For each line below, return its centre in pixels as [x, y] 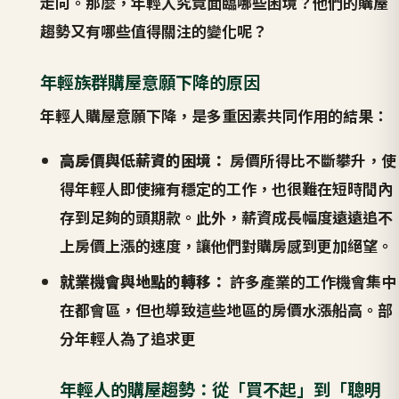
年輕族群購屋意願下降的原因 [150, 81]
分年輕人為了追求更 [128, 338]
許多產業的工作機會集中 [312, 281]
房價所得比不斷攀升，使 [312, 159]
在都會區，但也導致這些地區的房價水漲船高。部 [227, 309]
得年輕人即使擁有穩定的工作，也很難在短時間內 [227, 188]
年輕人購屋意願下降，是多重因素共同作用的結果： [214, 116]
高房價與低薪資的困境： [143, 159]
